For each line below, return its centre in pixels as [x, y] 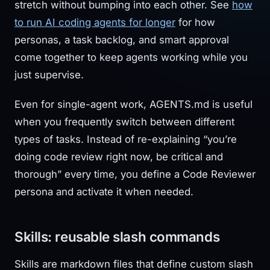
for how [195, 23]
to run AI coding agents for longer [95, 23]
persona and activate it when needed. [104, 192]
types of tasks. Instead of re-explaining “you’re [126, 140]
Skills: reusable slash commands [117, 237]
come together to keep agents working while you [131, 58]
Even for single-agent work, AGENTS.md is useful [133, 105]
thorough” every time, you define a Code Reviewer [135, 174]
